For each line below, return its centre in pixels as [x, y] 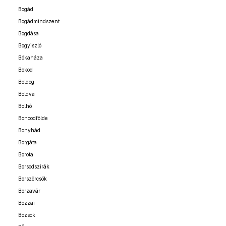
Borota [26, 154]
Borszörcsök [33, 179]
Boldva [26, 94]
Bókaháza [31, 58]
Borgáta [27, 142]
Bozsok [27, 215]
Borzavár [29, 191]
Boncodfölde [33, 118]
